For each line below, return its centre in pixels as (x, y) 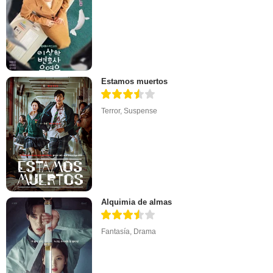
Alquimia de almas (137, 202)
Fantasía (116, 232)
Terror (111, 111)
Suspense (141, 111)
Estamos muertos (135, 81)
